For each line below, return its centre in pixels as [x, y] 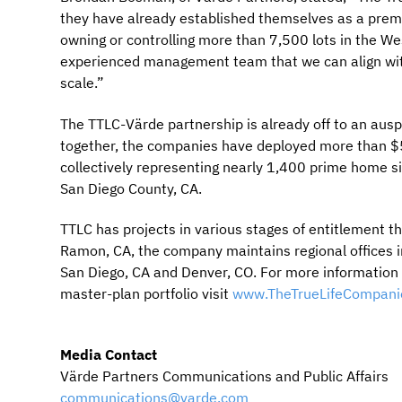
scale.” [83, 82]
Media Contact [109, 355]
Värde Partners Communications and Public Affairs [225, 376]
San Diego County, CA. [131, 188]
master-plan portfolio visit [147, 294]
